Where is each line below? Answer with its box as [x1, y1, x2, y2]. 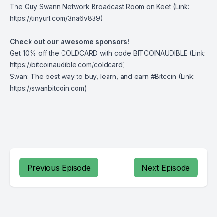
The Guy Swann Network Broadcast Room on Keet [10, 2, 171, 11]
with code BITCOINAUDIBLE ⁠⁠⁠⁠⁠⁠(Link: [98, 49, 206, 57]
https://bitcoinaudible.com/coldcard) [10, 61, 125, 69]
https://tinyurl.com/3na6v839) [10, 14, 103, 22]
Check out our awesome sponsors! [10, 37, 129, 46]
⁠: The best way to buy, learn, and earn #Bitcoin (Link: [27, 72, 195, 80]
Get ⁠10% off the [10, 49, 61, 57]
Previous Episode [27, 163, 91, 172]
